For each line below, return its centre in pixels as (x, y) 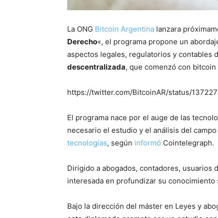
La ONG (81, 29)
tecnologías (87, 143)
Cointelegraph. (188, 143)
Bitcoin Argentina (125, 29)
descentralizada (96, 67)
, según (121, 143)
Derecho (82, 42)
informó (148, 143)
